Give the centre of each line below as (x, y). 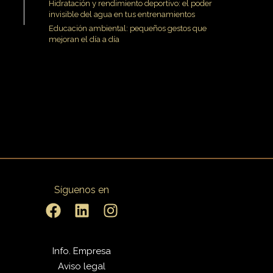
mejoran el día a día (84, 39)
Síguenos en (82, 190)
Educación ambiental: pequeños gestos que (128, 28)
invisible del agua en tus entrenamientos (122, 14)
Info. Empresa (82, 251)
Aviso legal (82, 266)
